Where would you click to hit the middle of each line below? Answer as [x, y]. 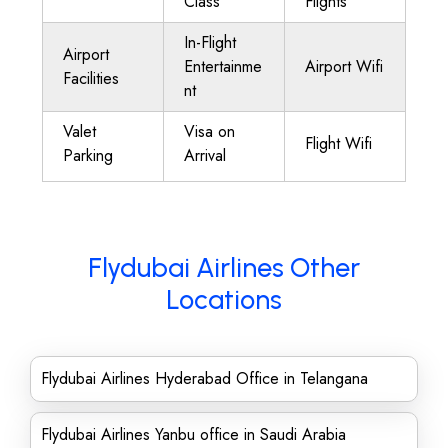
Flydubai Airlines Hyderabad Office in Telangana [204, 378]
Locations [224, 299]
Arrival [205, 155]
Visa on [209, 131]
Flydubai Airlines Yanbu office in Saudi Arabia [193, 434]
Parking [88, 155]
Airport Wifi [344, 66]
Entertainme [223, 66]
